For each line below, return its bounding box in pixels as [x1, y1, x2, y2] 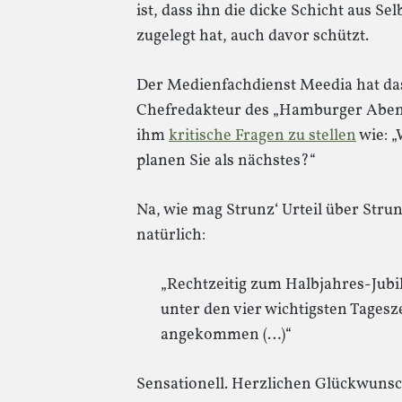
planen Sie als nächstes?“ [136, 150, 316, 172]
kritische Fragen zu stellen [169, 125, 356, 147]
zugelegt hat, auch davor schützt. [136, 25, 369, 48]
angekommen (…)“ [161, 324, 292, 346]
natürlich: [136, 224, 205, 247]
